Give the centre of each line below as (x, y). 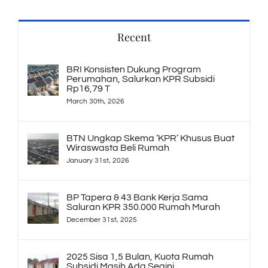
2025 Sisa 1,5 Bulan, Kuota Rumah (140, 256)
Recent (134, 37)
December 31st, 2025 (102, 220)
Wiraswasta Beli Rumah (118, 147)
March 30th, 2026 (95, 101)
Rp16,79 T (88, 88)
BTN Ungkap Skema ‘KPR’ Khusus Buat (150, 138)
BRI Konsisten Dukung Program (134, 69)
